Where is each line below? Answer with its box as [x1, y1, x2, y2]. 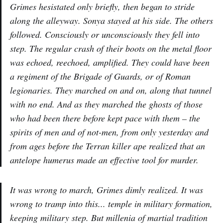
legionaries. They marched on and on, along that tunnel [10, 84, 212, 97]
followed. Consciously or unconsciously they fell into [10, 28, 200, 41]
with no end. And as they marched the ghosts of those [10, 98, 203, 111]
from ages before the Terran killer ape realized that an [10, 140, 205, 152]
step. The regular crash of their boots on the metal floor [10, 42, 212, 55]
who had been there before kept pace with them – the [10, 112, 200, 124]
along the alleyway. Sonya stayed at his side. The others [10, 14, 213, 27]
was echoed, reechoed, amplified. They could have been [10, 56, 210, 69]
